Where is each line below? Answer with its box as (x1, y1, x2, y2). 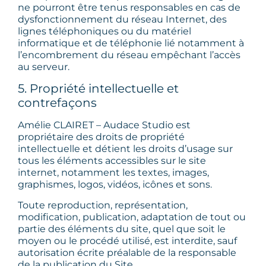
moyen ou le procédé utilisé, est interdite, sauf (18, 235, 237, 246)
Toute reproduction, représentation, (18, 199, 188, 211)
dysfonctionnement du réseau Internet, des (18, 13, 227, 25)
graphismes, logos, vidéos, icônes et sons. (18, 179, 212, 191)
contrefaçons (18, 96, 97, 110)
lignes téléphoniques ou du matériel (18, 25, 191, 37)
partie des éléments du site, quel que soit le (18, 223, 226, 235)
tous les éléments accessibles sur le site (18, 155, 206, 167)
